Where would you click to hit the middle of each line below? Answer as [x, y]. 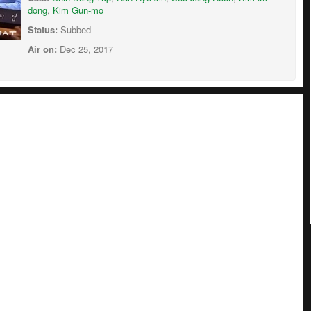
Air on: [42, 49]
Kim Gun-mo [78, 10]
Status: [43, 29]
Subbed [74, 29]
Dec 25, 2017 [85, 49]
